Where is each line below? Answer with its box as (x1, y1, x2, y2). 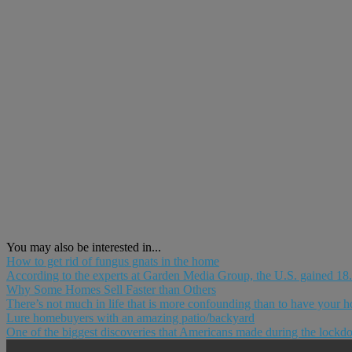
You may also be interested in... (6, 240, 161, 254)
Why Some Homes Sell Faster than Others (6, 282, 216, 296)
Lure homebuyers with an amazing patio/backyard (6, 310, 255, 324)
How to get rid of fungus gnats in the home (6, 254, 219, 268)
